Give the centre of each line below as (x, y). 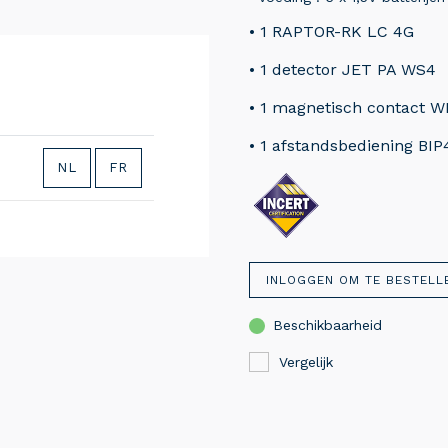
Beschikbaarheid (327, 325)
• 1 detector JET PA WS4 (342, 70)
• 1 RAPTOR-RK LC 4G (331, 32)
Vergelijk (306, 362)
